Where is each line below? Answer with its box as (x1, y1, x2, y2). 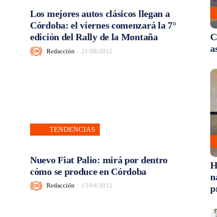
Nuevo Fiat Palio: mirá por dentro (30, 154, 168, 165)
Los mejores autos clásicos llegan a (30, 8, 170, 19)
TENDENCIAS (49, 125, 95, 133)
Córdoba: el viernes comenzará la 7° (30, 20, 176, 31)
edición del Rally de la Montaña (30, 31, 158, 43)
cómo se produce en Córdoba (30, 166, 147, 177)
